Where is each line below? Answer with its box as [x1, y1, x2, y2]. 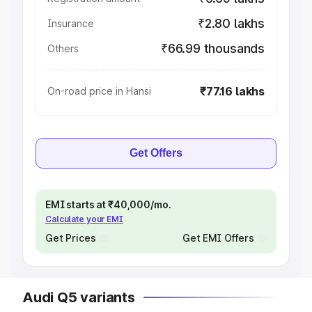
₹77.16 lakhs [200, 84, 265, 98]
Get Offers [130, 147, 182, 159]
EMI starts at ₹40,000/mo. [45, 198, 171, 210]
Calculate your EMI [45, 214, 123, 224]
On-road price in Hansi [47, 85, 151, 97]
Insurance [47, 17, 94, 29]
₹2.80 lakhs [197, 16, 265, 31]
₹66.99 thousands [160, 41, 265, 56]
